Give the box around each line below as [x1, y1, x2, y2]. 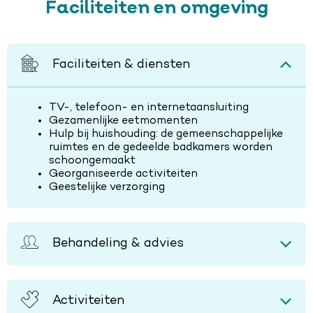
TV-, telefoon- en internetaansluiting [49, 101, 249, 113]
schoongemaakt [49, 154, 136, 166]
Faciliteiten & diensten [52, 58, 190, 71]
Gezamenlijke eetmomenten [49, 115, 198, 126]
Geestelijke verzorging [49, 181, 165, 193]
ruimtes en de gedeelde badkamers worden [49, 141, 272, 153]
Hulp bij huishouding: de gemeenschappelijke [49, 128, 283, 140]
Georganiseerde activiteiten [49, 168, 198, 180]
